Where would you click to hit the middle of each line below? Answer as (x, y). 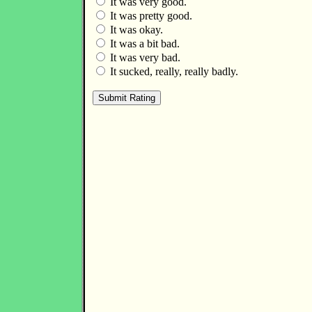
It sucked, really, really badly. (173, 71)
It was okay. (135, 30)
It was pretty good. (150, 16)
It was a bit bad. (143, 44)
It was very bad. (144, 57)
